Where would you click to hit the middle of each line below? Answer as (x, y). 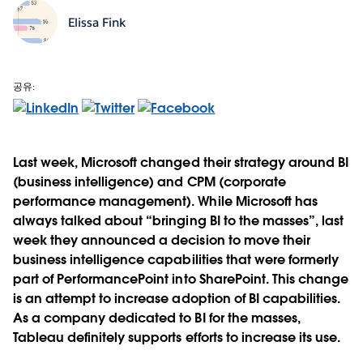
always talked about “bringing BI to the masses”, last (179, 220)
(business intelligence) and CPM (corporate (149, 181)
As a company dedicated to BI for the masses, (157, 318)
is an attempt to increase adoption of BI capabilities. (177, 298)
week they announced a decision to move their (162, 240)
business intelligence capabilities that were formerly (176, 259)
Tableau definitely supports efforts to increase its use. (177, 337)
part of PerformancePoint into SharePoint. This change (181, 279)
